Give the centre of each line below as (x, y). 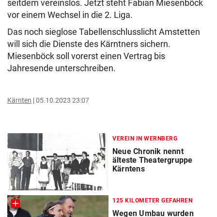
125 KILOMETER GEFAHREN (152, 201)
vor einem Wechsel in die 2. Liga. (71, 15)
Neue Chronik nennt (148, 151)
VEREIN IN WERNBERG (145, 139)
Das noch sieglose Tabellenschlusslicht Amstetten (104, 32)
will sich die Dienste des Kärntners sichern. (89, 44)
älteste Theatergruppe (153, 160)
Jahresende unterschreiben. (62, 68)
